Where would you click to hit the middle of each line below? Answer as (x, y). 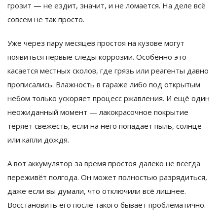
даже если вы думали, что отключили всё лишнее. (97, 191)
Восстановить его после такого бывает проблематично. (107, 205)
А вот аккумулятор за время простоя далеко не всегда (104, 164)
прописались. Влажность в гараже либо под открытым (104, 85)
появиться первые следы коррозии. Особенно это (97, 57)
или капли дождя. (38, 140)
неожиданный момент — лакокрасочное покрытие (98, 112)
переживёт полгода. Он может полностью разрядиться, (107, 177)
